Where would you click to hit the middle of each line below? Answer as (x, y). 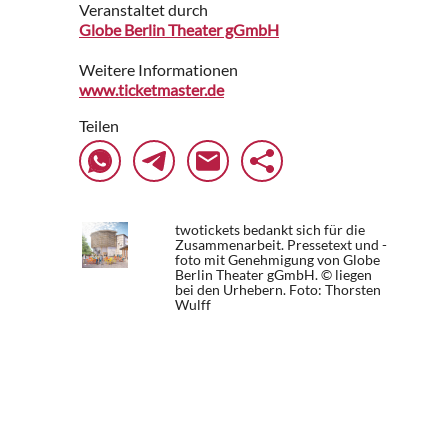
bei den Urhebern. (232, 290)
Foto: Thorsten (335, 290)
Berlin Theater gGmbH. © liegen (273, 275)
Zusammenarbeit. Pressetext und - (281, 245)
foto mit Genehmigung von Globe (277, 260)
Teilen (99, 126)
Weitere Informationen (158, 70)
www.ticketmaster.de (151, 90)
